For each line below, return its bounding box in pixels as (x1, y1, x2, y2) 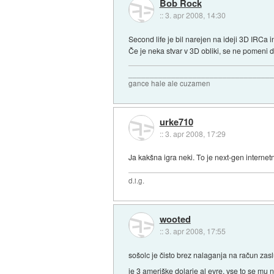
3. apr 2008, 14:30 (165, 10, 226, 21)
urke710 (159, 114, 193, 128)
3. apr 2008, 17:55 (165, 225, 226, 236)
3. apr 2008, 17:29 (165, 128, 226, 139)
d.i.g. (128, 176, 145, 186)
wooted (159, 212, 191, 226)
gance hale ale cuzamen (128, 78, 211, 89)
